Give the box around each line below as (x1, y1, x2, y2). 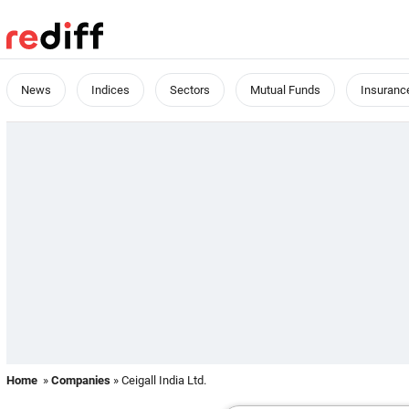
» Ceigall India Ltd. (110, 373, 206, 387)
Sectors (170, 83, 210, 97)
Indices (91, 83, 130, 97)
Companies (51, 373, 110, 387)
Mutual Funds (250, 83, 320, 97)
